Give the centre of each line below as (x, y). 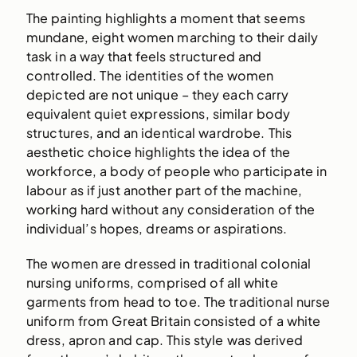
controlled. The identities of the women (150, 76)
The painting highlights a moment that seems (165, 18)
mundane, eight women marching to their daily (172, 37)
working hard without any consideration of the (171, 210)
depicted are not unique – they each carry (157, 95)
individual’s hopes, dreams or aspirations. (157, 229)
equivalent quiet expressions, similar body (158, 114)
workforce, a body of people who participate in (177, 171)
